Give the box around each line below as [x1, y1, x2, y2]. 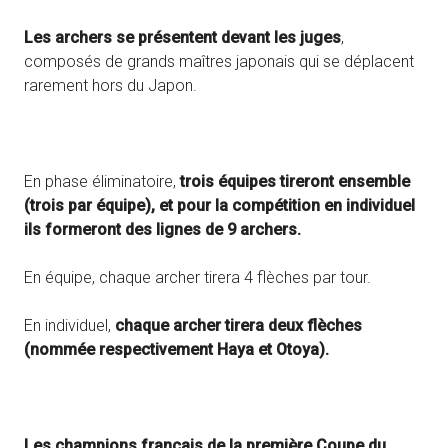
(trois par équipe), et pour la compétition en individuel [24, 195, 415, 215]
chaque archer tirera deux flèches [115, 315, 362, 335]
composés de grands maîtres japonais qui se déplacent [24, 51, 414, 71]
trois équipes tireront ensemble [180, 171, 410, 191]
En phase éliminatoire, [24, 171, 180, 191]
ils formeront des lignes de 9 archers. [24, 219, 301, 239]
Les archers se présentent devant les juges [24, 27, 341, 47]
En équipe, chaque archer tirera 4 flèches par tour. [24, 267, 371, 287]
